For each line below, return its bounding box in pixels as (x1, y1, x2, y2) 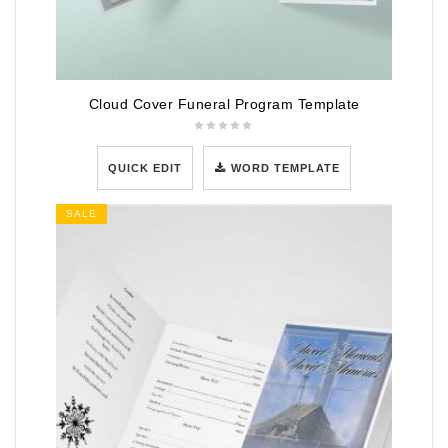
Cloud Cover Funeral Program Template (88, 95, 360, 112)
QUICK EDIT (107, 161, 182, 174)
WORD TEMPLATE (231, 161, 341, 174)
